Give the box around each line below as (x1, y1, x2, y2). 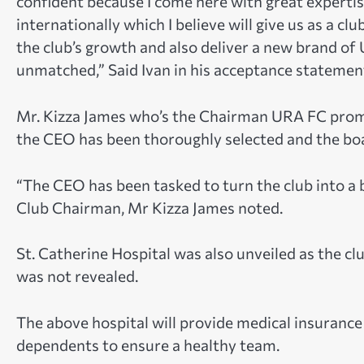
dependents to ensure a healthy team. (16, 335, 279, 354)
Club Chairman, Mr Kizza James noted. (16, 197, 283, 217)
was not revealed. (16, 266, 138, 286)
